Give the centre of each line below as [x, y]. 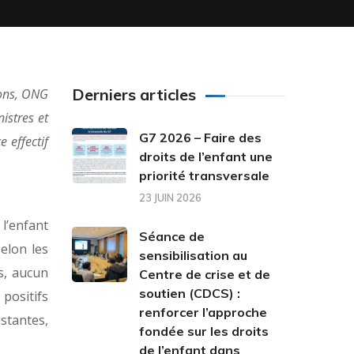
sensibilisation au [193, 255]
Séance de [172, 236]
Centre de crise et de [205, 274]
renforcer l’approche [203, 312]
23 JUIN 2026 [170, 198]
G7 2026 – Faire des [200, 137]
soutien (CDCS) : [190, 293]
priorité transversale [204, 175]
